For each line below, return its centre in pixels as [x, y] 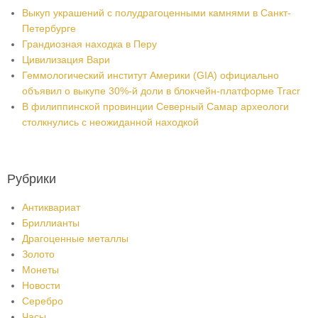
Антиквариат [51, 207]
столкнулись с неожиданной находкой [110, 122]
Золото [38, 254]
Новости [41, 285]
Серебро [43, 301]
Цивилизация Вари [66, 60]
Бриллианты [51, 223]
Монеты [40, 270]
